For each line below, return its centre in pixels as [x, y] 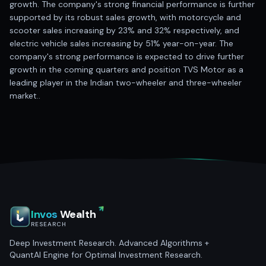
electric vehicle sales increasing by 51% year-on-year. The [121, 44]
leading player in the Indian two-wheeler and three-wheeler [126, 83]
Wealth [78, 215]
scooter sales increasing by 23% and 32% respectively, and [124, 31]
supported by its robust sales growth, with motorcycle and [125, 18]
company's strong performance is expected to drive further [127, 57]
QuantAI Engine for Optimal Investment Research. [106, 255]
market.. [25, 96]
